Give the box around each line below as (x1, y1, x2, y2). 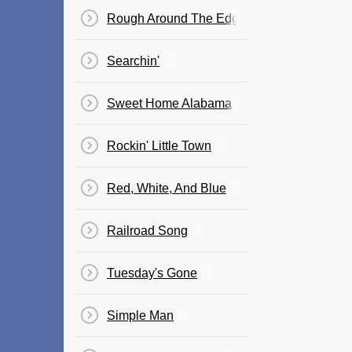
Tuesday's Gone (107, 266, 197, 280)
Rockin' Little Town (107, 139, 211, 152)
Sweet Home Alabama (107, 97, 232, 110)
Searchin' (107, 54, 159, 68)
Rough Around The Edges (107, 12, 252, 25)
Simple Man (107, 309, 174, 322)
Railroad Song (107, 224, 188, 237)
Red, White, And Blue (107, 181, 226, 195)
